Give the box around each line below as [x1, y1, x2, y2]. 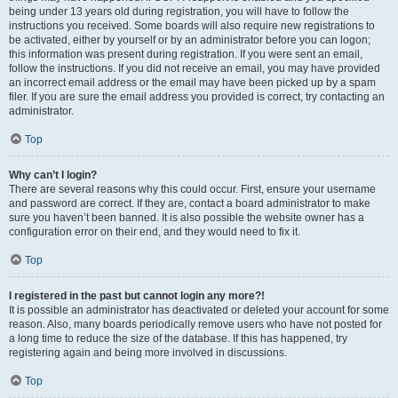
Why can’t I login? [9, 169, 97, 181]
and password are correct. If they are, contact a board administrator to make [9, 197, 370, 210]
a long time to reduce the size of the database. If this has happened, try [9, 332, 347, 345]
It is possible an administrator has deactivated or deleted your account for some [9, 304, 389, 316]
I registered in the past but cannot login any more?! [9, 290, 265, 302]
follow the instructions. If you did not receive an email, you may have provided [9, 62, 380, 75]
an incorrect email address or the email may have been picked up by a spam [9, 76, 376, 89]
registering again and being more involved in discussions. [9, 346, 287, 359]
